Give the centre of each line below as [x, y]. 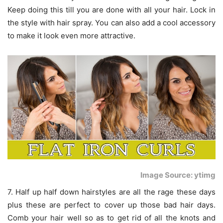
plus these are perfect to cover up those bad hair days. [111, 205]
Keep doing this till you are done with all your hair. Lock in [111, 9]
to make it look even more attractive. [71, 35]
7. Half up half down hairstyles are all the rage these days [111, 192]
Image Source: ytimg [178, 175]
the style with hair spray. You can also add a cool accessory [111, 22]
